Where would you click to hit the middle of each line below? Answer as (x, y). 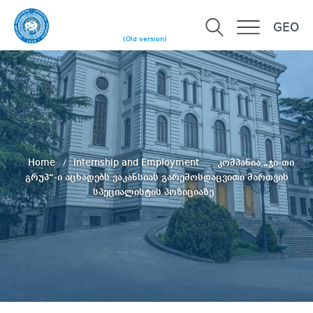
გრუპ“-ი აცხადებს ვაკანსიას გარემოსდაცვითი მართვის (156, 177)
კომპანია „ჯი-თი (255, 162)
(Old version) (145, 39)
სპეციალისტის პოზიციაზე (153, 192)
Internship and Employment (137, 162)
